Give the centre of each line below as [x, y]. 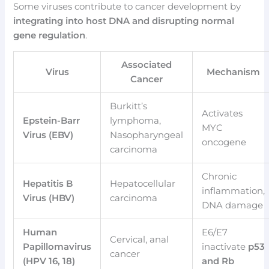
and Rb [218, 261]
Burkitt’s [129, 107]
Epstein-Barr [52, 121]
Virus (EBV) [48, 135]
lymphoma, [136, 121]
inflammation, [234, 191]
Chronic [219, 177]
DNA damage [233, 206]
